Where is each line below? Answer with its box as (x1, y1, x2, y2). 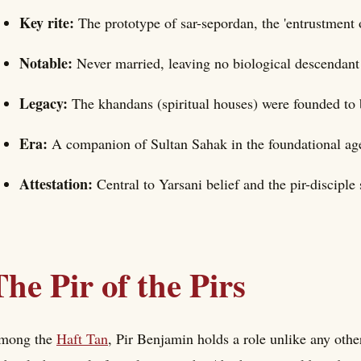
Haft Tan (56, 329, 108, 349)
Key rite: (19, 12, 78, 34)
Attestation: (19, 173, 97, 195)
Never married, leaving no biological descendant (77, 53, 359, 73)
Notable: (19, 52, 77, 74)
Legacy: (19, 93, 72, 114)
